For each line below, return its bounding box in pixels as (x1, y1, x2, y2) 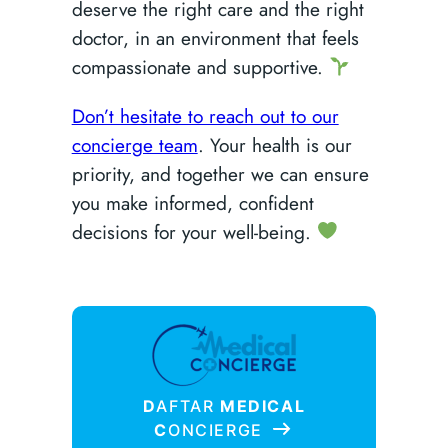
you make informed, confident (71, 188, 314, 217)
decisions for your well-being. (71, 217, 317, 246)
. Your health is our (197, 130, 352, 159)
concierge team (71, 130, 198, 159)
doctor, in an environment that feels (71, 24, 359, 53)
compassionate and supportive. (71, 53, 329, 82)
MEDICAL (220, 395, 306, 416)
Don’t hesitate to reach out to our (71, 101, 339, 130)
